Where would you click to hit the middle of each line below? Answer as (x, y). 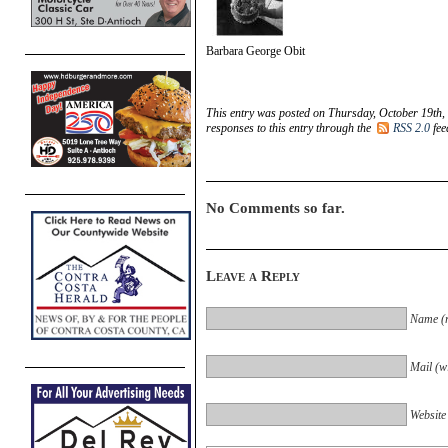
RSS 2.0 (411, 127)
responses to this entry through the (290, 127)
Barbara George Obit (255, 50)
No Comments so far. (275, 207)
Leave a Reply (253, 275)
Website (428, 414)
